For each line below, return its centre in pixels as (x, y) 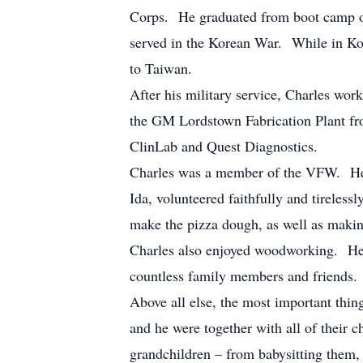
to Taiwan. (161, 68)
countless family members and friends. (243, 275)
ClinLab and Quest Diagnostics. (224, 146)
